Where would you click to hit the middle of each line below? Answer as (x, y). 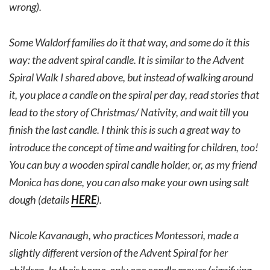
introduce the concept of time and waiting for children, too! (134, 147)
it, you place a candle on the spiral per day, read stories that (134, 95)
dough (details (40, 200)
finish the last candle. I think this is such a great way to (125, 130)
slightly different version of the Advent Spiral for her (118, 253)
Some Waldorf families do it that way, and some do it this (129, 42)
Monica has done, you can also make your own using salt (129, 182)
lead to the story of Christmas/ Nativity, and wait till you (129, 112)
